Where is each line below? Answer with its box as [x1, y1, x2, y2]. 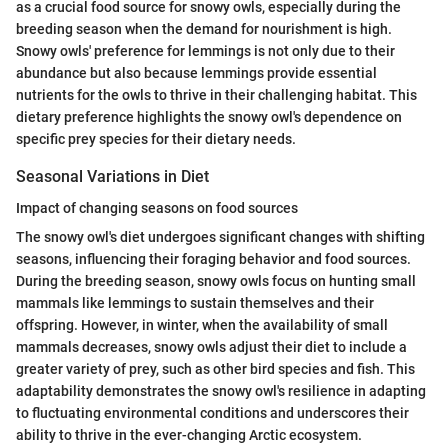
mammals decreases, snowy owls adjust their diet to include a [16, 339, 407, 356]
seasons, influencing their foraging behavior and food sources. [16, 251, 411, 268]
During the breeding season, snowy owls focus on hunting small [16, 273, 416, 290]
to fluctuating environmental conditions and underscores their [16, 405, 409, 422]
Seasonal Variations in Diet [16, 166, 209, 186]
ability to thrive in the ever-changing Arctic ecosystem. [16, 427, 362, 444]
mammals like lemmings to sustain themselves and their [16, 295, 374, 312]
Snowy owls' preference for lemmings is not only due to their [16, 42, 395, 59]
